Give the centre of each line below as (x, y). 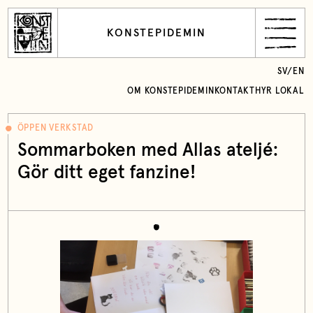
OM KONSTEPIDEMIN (171, 91)
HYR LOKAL (279, 91)
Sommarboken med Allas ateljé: (147, 150)
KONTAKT (234, 91)
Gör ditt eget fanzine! (106, 173)
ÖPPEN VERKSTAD (56, 129)
